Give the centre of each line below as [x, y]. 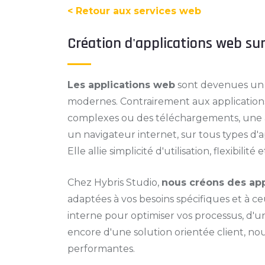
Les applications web [121, 85]
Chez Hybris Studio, [114, 182]
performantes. [101, 249]
